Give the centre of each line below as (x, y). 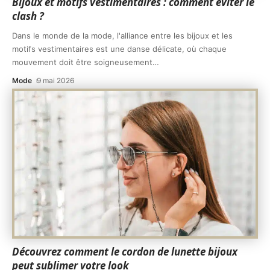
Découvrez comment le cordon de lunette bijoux (125, 251)
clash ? (28, 16)
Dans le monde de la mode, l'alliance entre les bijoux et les (122, 35)
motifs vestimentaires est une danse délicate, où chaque (119, 49)
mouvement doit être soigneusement (82, 62)
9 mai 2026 (56, 80)
